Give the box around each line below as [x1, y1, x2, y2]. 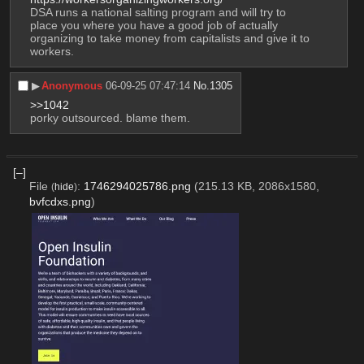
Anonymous [41, 79, 103, 92]
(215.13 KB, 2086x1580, [193, 179, 319, 193]
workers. [29, 44, 74, 58]
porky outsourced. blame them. [29, 110, 190, 124]
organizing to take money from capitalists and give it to [29, 31, 310, 45]
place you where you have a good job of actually [29, 18, 278, 32]
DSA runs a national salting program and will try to [29, 5, 286, 19]
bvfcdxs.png [28, 194, 91, 208]
